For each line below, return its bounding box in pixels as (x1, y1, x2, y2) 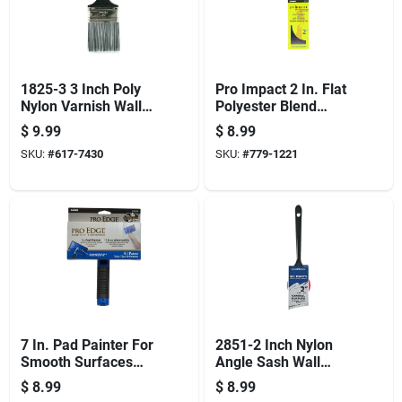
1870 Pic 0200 (214, 131, 307, 149)
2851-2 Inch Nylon (214, 336, 333, 354)
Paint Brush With (214, 370, 322, 388)
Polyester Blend (214, 97, 317, 115)
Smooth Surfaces (20, 353, 133, 371)
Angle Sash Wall (214, 353, 320, 371)
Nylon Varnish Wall (20, 97, 142, 115)
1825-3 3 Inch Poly (20, 80, 141, 98)
